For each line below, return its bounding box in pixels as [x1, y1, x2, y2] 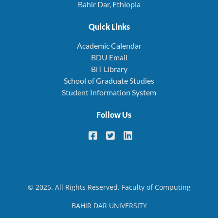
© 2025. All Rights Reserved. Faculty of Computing [27, 182, 191, 192]
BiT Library [91, 64, 127, 74]
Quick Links [88, 22, 130, 32]
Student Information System [62, 88, 156, 97]
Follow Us [96, 110, 131, 120]
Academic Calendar [76, 41, 142, 51]
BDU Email [91, 53, 127, 62]
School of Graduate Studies [64, 76, 154, 86]
